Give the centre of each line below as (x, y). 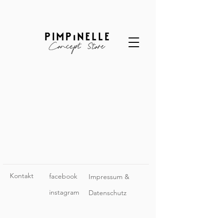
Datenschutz (108, 193)
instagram (64, 192)
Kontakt (22, 176)
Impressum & (109, 177)
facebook (63, 176)
